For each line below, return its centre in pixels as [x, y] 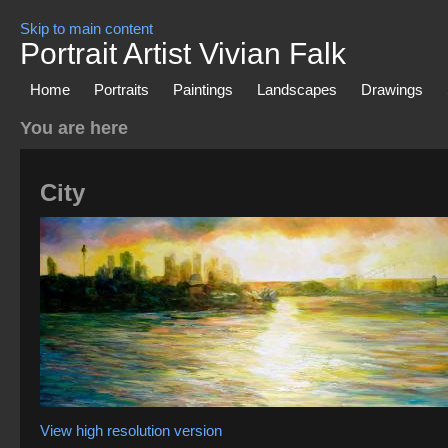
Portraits [121, 89]
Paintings [203, 89]
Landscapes [297, 89]
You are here [74, 128]
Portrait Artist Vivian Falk [183, 53]
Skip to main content [86, 28]
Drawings [392, 89]
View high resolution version [131, 430]
